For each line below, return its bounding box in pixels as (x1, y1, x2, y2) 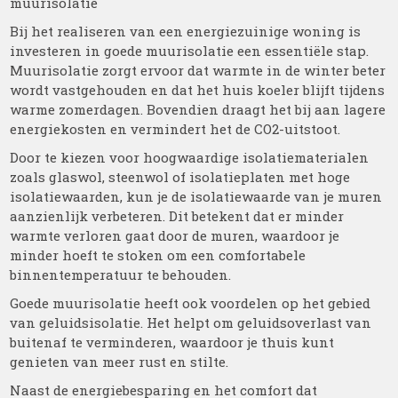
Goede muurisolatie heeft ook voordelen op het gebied (10, 294, 371, 312)
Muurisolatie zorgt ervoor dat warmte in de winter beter (10, 61, 386, 79)
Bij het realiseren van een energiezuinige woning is (10, 22, 362, 40)
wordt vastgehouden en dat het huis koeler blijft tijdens (10, 81, 386, 99)
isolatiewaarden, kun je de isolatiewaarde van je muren (10, 187, 383, 205)
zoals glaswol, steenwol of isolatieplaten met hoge (10, 168, 351, 186)
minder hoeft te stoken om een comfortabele (10, 246, 306, 264)
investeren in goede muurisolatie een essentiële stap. (10, 42, 370, 60)
